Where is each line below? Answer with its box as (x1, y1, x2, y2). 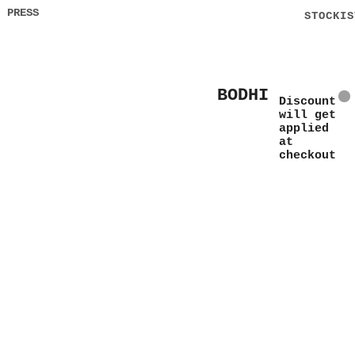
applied (278, 122, 329, 136)
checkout (278, 149, 336, 162)
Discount (278, 95, 336, 109)
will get (278, 109, 336, 122)
